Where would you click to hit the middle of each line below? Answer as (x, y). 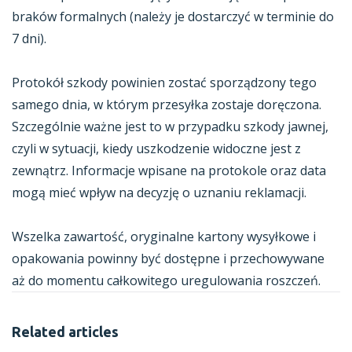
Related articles (65, 332)
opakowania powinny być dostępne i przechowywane (168, 258)
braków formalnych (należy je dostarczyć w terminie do (173, 16)
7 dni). (29, 38)
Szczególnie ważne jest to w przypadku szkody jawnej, (170, 126)
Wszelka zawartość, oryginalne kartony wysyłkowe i (164, 236)
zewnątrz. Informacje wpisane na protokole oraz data (169, 170)
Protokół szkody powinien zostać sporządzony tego (164, 82)
